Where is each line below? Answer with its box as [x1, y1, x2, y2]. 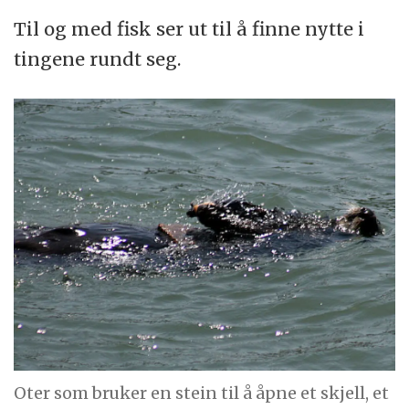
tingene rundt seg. [14, 47, 182, 70]
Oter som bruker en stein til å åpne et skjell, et [14, 382, 390, 404]
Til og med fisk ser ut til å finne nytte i [14, 16, 365, 40]
